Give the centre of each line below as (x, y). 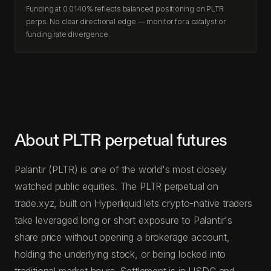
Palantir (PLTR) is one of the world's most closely (121, 169)
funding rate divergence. (68, 34)
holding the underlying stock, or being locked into (120, 254)
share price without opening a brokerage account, (122, 237)
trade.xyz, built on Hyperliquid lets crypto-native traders (133, 203)
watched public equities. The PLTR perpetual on (116, 186)
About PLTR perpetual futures (121, 140)
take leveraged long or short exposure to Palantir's (124, 220)
